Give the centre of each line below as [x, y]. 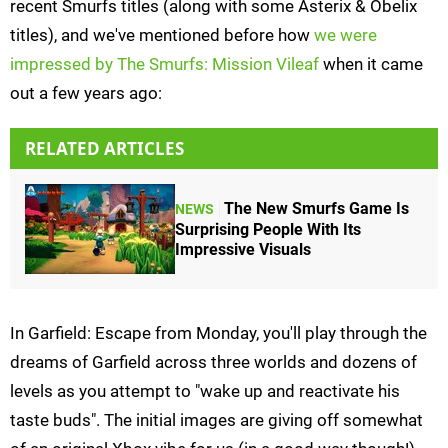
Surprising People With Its [268, 229]
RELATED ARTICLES [104, 149]
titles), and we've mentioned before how [162, 35]
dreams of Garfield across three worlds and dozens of [213, 362]
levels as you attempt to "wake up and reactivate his [205, 391]
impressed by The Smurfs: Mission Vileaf [164, 64]
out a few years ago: [86, 93]
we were [345, 35]
